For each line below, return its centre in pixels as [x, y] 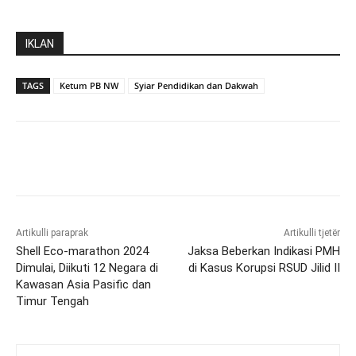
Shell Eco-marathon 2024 [82, 252]
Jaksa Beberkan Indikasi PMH [263, 252]
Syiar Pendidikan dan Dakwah [196, 86]
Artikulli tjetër [311, 233]
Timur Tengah [52, 302]
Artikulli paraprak [52, 233]
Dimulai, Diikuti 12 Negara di [87, 268]
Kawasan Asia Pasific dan [83, 285]
